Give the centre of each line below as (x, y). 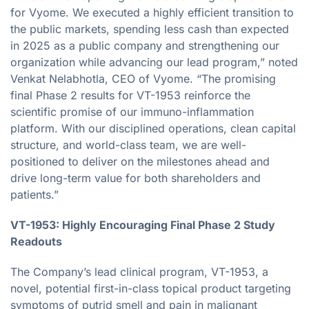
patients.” (34, 194)
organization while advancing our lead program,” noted (154, 62)
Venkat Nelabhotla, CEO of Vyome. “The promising (143, 78)
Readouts (36, 241)
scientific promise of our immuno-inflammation (132, 111)
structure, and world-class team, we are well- (128, 144)
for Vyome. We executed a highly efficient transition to (152, 12)
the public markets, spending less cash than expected (150, 29)
